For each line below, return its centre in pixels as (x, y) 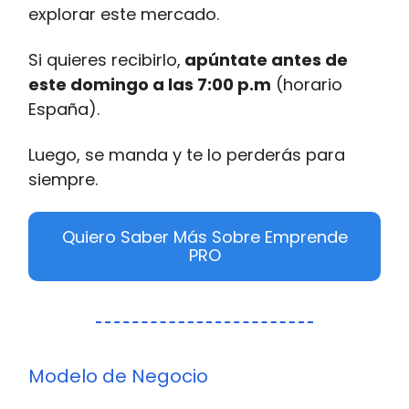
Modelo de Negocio (118, 377)
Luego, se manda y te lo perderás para (187, 155)
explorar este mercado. (124, 15)
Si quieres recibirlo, (105, 60)
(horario (307, 85)
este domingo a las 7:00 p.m (150, 85)
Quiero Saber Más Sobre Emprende (204, 237)
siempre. (63, 180)
